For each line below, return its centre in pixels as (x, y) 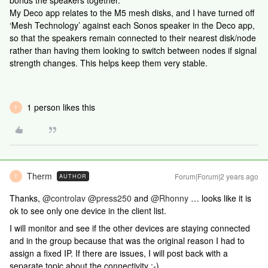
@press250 (110, 198)
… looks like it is (220, 198)
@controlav (64, 198)
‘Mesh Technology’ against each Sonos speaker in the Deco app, (132, 25)
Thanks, (26, 198)
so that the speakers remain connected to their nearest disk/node (133, 38)
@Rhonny (170, 198)
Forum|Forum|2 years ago (217, 176)
